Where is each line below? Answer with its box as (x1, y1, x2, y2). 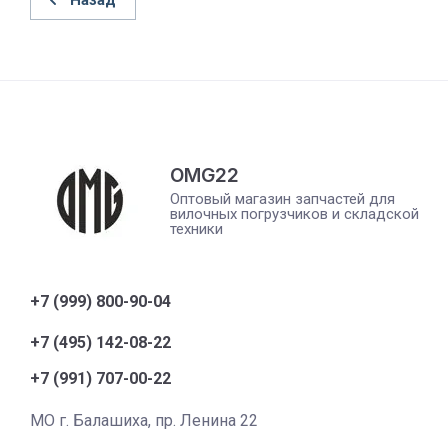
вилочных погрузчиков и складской (170, 205, 419, 223)
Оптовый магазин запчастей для (170, 190, 395, 208)
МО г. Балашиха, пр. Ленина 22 (30, 411, 258, 430)
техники (170, 220, 223, 238)
